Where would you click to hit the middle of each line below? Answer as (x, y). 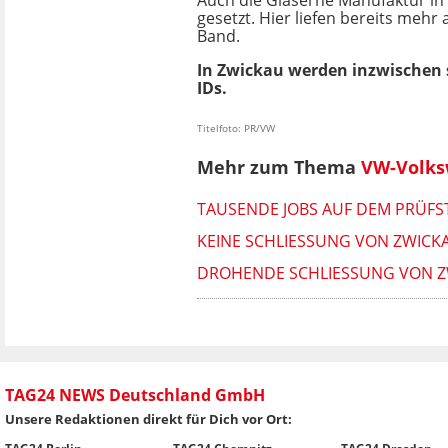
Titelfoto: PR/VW (236, 127)
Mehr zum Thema (279, 166)
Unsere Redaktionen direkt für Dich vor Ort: (148, 419)
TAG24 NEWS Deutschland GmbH (135, 395)
